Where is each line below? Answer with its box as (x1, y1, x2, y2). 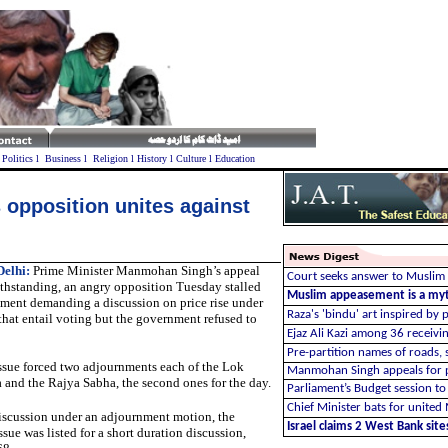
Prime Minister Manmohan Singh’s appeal (29, 263, 260, 278)
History (136, 153, 167, 164)
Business (44, 153, 81, 164)
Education (214, 153, 255, 164)
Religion (92, 153, 128, 164)
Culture (175, 153, 206, 164)
